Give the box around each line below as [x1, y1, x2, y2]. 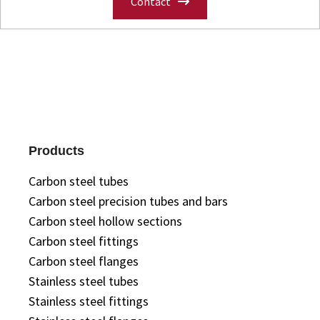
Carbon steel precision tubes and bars [29, 193, 228, 209]
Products [29, 144, 84, 158]
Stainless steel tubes [29, 273, 139, 289]
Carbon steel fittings [29, 233, 139, 249]
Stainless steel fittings [29, 293, 149, 309]
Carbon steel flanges [29, 253, 139, 269]
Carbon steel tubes [29, 173, 129, 189]
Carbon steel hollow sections [29, 213, 182, 229]
